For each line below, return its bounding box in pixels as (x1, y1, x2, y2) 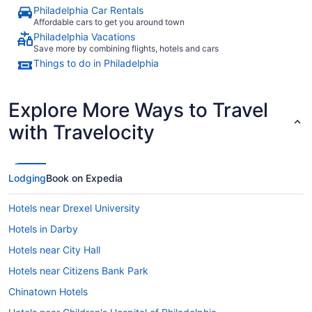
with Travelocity (8, 120, 155, 145)
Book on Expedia (46, 172, 123, 185)
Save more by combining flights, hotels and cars (33, 43, 219, 54)
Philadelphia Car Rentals (33, 4, 143, 17)
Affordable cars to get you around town (33, 17, 185, 28)
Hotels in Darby (8, 223, 78, 235)
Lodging (8, 172, 46, 185)
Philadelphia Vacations (33, 31, 135, 43)
